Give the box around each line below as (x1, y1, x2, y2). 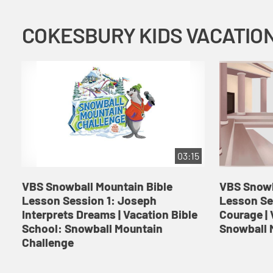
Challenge (21, 235, 74, 249)
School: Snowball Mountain (21, 221, 163, 235)
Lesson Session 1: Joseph (21, 193, 157, 207)
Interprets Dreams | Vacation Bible (21, 207, 197, 221)
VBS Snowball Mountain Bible (21, 179, 172, 193)
